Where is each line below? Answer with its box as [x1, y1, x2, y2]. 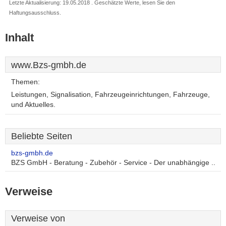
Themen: [11, 78, 40, 86]
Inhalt [5, 31, 34, 44]
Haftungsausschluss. [9, 10, 61, 16]
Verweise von [11, 213, 65, 223]
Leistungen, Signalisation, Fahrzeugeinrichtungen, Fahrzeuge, [11, 91, 210, 98]
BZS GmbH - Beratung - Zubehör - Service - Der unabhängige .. [11, 159, 215, 166]
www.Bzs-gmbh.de [11, 60, 86, 70]
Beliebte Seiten [11, 131, 72, 141]
